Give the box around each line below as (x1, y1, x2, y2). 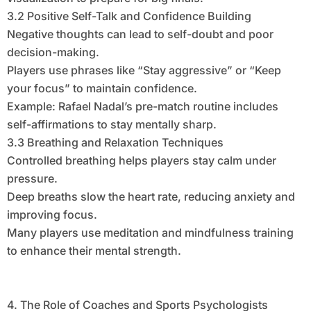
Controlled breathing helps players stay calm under (6, 153, 276, 168)
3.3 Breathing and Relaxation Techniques (6, 135, 224, 150)
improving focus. (6, 208, 97, 222)
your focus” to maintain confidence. (6, 81, 197, 96)
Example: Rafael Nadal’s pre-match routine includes (6, 99, 278, 114)
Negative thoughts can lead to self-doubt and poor (6, 27, 274, 42)
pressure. (6, 171, 58, 186)
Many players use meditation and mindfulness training (6, 226, 294, 240)
